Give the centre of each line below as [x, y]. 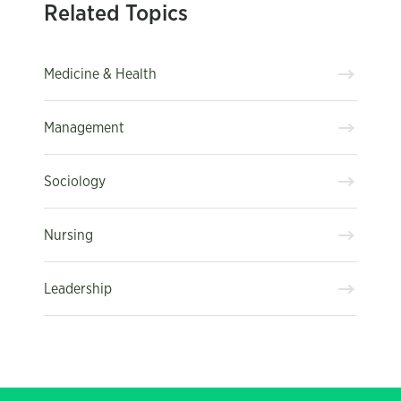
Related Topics [116, 14]
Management [84, 128]
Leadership [78, 289]
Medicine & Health [100, 74]
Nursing [68, 235]
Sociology [75, 181]
